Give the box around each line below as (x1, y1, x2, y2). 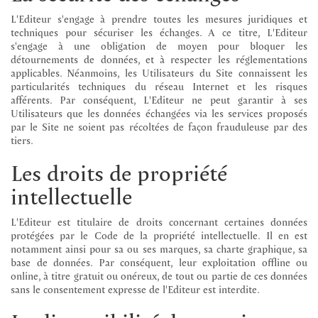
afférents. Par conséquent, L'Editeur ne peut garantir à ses (11, 91, 307, 107)
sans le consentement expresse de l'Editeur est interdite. (11, 280, 260, 297)
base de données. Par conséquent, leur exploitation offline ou (11, 253, 307, 270)
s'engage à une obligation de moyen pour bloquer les (11, 37, 307, 53)
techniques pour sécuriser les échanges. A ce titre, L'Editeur (11, 23, 307, 40)
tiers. (11, 131, 33, 148)
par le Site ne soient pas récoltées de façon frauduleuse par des (11, 118, 307, 134)
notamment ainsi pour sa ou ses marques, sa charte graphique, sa (11, 240, 307, 256)
